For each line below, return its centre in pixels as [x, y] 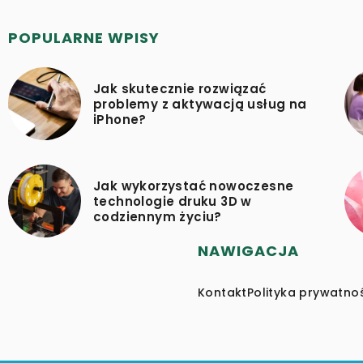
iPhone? [120, 119]
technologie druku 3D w [173, 201]
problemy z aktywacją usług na [200, 104]
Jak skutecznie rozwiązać [180, 88]
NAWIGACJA [248, 251]
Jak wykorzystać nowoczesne [194, 186]
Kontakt [222, 293]
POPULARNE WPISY [84, 38]
